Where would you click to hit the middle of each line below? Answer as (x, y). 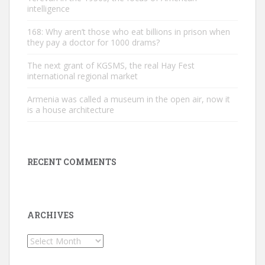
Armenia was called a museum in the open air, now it (129, 99)
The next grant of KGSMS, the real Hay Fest (111, 65)
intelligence (49, 9)
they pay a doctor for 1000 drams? (93, 42)
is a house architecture (71, 110)
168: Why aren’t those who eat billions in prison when (129, 32)
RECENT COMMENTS (72, 162)
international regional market (83, 76)
